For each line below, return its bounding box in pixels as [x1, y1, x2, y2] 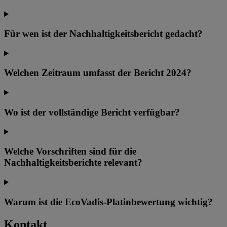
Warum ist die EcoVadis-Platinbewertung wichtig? [4, 196, 213, 207]
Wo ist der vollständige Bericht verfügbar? [4, 106, 180, 118]
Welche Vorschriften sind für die [4, 146, 136, 157]
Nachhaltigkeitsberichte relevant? [4, 157, 142, 168]
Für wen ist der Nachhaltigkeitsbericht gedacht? [4, 28, 203, 39]
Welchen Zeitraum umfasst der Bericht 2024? [4, 67, 192, 79]
